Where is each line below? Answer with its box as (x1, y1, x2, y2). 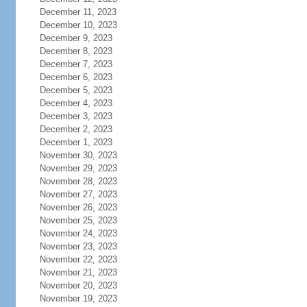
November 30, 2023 (39, 150, 117, 160)
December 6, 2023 (39, 72, 112, 82)
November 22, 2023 (39, 254, 117, 265)
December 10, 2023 (39, 20, 117, 30)
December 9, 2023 (39, 33, 112, 43)
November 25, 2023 (39, 215, 117, 225)
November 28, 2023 (39, 176, 117, 186)
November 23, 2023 (39, 241, 117, 251)
